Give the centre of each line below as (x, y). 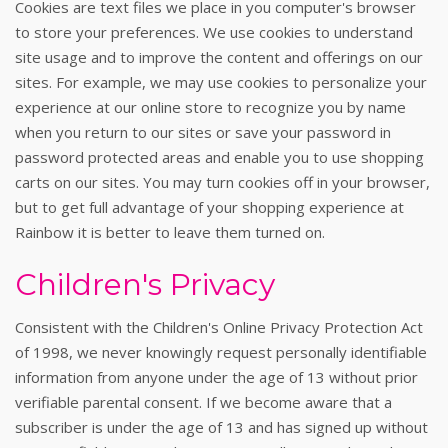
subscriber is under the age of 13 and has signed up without (221, 427)
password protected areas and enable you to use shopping (219, 157)
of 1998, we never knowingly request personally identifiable (221, 352)
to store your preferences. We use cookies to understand (214, 32)
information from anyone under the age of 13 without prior (216, 377)
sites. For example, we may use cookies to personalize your (221, 82)
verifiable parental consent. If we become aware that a (203, 402)
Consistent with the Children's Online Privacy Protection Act (219, 327)
